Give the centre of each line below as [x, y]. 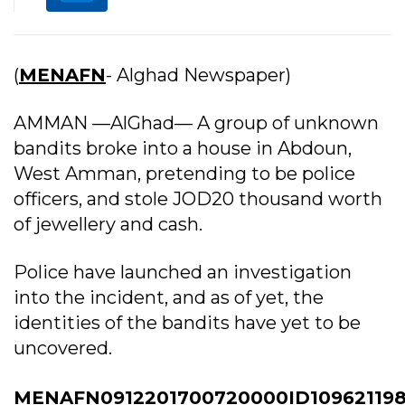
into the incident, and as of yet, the [169, 297]
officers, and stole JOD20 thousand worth [198, 198]
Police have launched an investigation [183, 272]
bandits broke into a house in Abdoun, [183, 148]
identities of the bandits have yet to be [187, 322]
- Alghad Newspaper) [198, 75]
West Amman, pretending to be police [184, 173]
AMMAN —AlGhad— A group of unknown [196, 122]
